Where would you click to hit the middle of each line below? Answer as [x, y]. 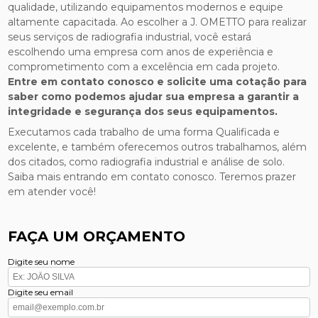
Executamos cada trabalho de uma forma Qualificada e [144, 132]
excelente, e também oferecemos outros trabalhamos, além [158, 147]
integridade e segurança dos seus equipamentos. [143, 111]
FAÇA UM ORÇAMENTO [97, 236]
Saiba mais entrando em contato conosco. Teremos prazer [152, 176]
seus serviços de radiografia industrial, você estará [130, 37]
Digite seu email [41, 292]
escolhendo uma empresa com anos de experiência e [141, 51]
